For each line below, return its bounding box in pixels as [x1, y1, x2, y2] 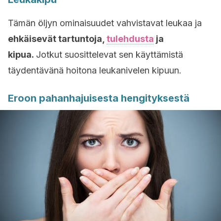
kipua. [8, 49, 36, 60]
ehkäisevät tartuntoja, [8, 34, 107, 44]
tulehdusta [107, 34, 154, 44]
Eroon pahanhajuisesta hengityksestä [8, 92, 189, 104]
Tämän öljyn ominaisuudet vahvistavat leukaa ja [8, 18, 202, 28]
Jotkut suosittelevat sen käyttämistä [36, 49, 183, 60]
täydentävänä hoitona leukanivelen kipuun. [8, 65, 182, 75]
